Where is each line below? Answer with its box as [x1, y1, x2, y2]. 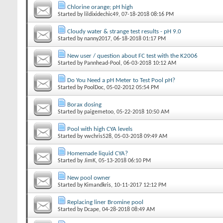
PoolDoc [84, 84, 104, 91]
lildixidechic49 [84, 11, 118, 17]
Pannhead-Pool [84, 60, 120, 66]
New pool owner [67, 174, 111, 181]
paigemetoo [84, 109, 113, 115]
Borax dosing [67, 101, 102, 108]
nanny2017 [84, 35, 111, 42]
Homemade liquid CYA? [67, 150, 128, 157]
